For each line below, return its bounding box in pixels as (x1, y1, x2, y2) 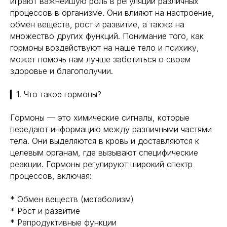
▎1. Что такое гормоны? (10, 89, 101, 99)
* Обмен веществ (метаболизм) (10, 194, 134, 204)
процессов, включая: (10, 171, 92, 181)
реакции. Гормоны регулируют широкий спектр (10, 159, 193, 169)
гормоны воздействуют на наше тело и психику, (10, 43, 199, 53)
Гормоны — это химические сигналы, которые (10, 112, 190, 123)
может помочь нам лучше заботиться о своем (10, 54, 191, 64)
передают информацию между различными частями (10, 124, 212, 134)
